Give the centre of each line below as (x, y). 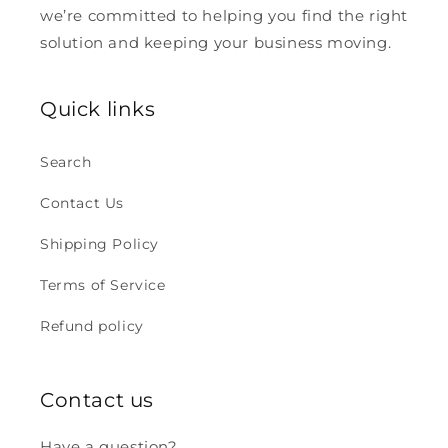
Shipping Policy (99, 244)
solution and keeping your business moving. (216, 42)
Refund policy (92, 326)
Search (66, 162)
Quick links (98, 109)
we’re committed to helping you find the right (224, 15)
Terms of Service (103, 285)
